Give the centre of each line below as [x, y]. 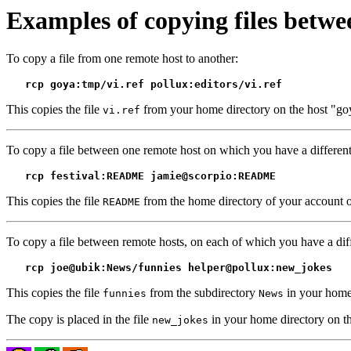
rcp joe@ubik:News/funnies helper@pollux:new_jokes [179, 268]
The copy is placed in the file [79, 320]
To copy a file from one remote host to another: [122, 59]
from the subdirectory [203, 293]
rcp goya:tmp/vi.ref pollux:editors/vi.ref [154, 85]
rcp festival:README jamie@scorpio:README [150, 176]
